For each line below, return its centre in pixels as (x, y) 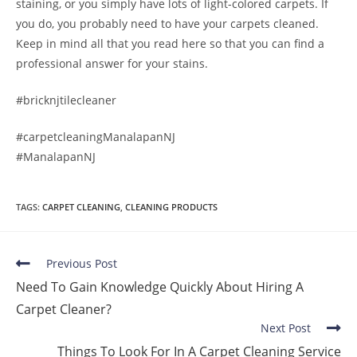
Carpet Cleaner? (64, 309)
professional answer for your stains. (112, 63)
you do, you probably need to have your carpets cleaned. (167, 24)
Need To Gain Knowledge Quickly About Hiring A (160, 287)
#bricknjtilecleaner (66, 100)
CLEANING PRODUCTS (171, 207)
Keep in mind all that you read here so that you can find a (170, 43)
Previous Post (82, 263)
